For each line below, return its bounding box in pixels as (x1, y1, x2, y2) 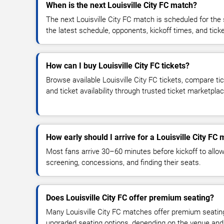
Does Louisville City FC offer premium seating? (46, 192, 214, 202)
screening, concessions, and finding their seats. (46, 157, 201, 167)
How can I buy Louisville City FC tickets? (46, 60, 189, 70)
